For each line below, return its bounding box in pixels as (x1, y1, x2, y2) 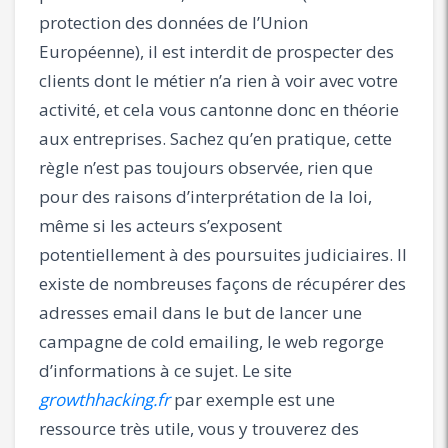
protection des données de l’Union (39, 10, 308, 34)
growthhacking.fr (39, 387, 174, 411)
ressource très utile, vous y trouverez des (39, 416, 359, 440)
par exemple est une (174, 387, 335, 411)
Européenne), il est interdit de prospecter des (39, 39, 394, 63)
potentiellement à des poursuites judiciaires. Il (39, 242, 407, 266)
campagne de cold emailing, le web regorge (39, 329, 384, 353)
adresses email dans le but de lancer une (39, 300, 362, 324)
